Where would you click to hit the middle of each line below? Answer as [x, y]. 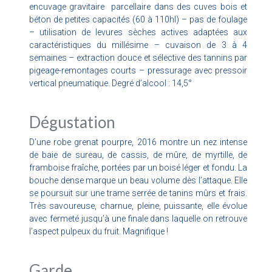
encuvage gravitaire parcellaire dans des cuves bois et [138, 6]
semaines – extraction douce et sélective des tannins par [138, 57]
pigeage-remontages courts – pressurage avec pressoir [138, 70]
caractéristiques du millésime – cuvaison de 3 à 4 [138, 45]
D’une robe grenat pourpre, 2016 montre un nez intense [138, 142]
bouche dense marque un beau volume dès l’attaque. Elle [138, 180]
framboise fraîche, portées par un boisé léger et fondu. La [138, 167]
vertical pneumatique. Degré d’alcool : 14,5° [110, 83]
